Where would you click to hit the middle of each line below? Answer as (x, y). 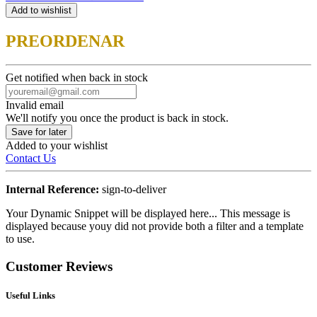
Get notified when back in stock (77, 78)
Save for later (39, 132)
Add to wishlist (41, 10)
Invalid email (35, 105)
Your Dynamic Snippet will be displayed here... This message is (148, 214)
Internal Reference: (54, 190)
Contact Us (31, 158)
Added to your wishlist (57, 146)
